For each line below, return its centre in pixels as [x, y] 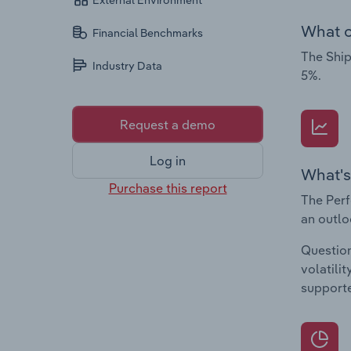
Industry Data [128, 66]
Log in [168, 161]
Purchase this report [168, 188]
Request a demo [168, 124]
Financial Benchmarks [148, 33]
